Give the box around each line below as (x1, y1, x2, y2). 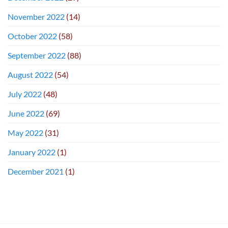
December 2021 (8, 166, 64, 176)
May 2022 (8, 127, 43, 137)
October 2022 (8, 31, 57, 41)
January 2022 (8, 147, 55, 157)
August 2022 (8, 69, 53, 79)
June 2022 (8, 108, 44, 118)
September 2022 (8, 50, 66, 60)
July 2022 (8, 89, 42, 99)
